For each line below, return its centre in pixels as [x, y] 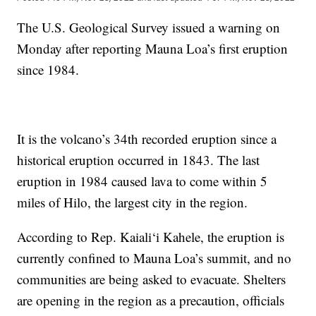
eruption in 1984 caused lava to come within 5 [142, 181]
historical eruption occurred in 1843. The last [139, 159]
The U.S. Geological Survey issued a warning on [149, 27]
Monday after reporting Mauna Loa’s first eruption [153, 48]
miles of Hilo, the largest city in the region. [133, 202]
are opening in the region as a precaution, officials [151, 300]
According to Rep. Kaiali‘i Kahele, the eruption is [151, 236]
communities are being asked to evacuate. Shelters [152, 279]
